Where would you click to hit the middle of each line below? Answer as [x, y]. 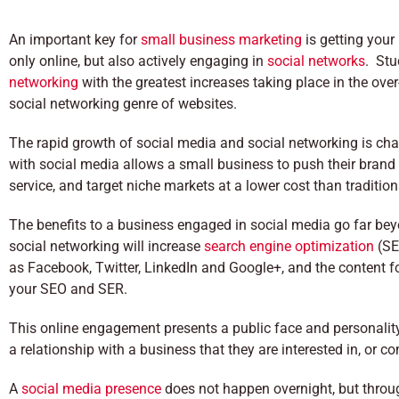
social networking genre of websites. [123, 104]
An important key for [75, 40]
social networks [316, 61]
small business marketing [221, 40]
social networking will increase [106, 246]
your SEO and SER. [68, 289]
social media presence [93, 389]
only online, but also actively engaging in [138, 61]
